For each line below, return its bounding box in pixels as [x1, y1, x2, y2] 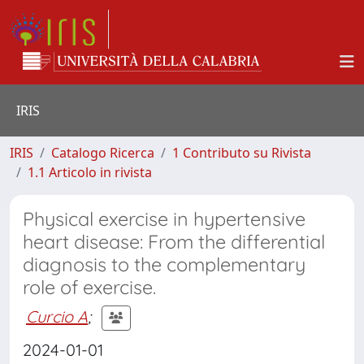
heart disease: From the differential [23, 230, 325, 253]
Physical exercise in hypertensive [23, 207, 305, 231]
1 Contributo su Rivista [172, 144, 311, 162]
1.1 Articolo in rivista [28, 163, 152, 181]
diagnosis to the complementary [23, 253, 305, 276]
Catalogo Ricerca [51, 144, 154, 162]
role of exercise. [23, 275, 156, 299]
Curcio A [26, 305, 88, 327]
